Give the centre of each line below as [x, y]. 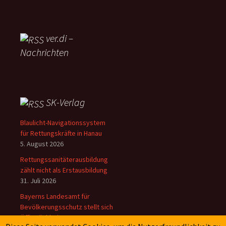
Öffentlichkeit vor [46, 217]
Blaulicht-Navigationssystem [63, 122]
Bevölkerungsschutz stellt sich [67, 207]
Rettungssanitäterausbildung [64, 159]
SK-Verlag [65, 102]
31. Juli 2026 [38, 180]
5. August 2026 [42, 144]
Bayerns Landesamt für [55, 196]
